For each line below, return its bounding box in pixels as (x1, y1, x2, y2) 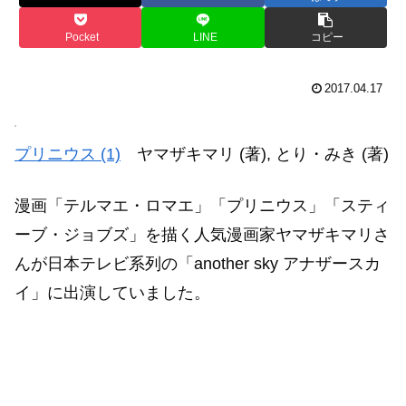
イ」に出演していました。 (14, 283, 210, 302)
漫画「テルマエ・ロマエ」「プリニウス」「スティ (14, 196, 390, 215)
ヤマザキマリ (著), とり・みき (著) (121, 144, 389, 163)
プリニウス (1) (14, 144, 121, 163)
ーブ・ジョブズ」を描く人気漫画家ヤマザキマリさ (14, 225, 390, 244)
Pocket (65, 31, 100, 43)
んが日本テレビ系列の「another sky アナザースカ (14, 254, 381, 273)
